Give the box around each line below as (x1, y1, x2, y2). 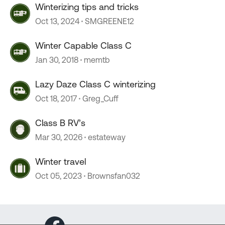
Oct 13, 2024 (35, 17, 79, 26)
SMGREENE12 (85, 17, 134, 26)
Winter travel (35, 156, 86, 167)
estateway (88, 133, 126, 142)
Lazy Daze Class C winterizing (35, 79, 156, 89)
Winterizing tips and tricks (35, 2, 139, 12)
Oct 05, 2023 (35, 171, 82, 180)
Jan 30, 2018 (35, 55, 78, 64)
